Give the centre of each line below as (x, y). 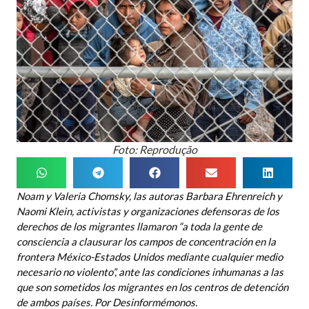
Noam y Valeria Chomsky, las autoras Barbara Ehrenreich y (149, 196)
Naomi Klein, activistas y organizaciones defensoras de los (148, 211)
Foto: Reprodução (154, 149)
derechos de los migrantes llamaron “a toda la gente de (139, 226)
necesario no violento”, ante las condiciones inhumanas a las (150, 271)
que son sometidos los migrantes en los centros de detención (152, 287)
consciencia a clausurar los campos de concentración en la (146, 241)
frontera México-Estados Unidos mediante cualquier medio (150, 256)
